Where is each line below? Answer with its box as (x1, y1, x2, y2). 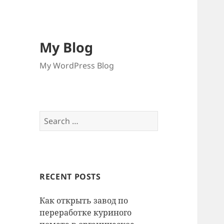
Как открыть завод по (39, 195, 128, 206)
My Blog (39, 38, 93, 57)
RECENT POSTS (39, 171, 101, 182)
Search (39, 111, 66, 122)
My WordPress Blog (39, 60, 114, 71)
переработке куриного (39, 207, 132, 218)
